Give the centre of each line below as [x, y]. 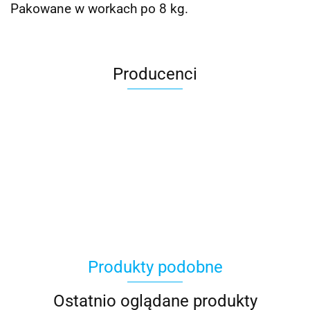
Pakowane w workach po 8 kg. [99, 9]
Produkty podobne [155, 267]
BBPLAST [155, 169]
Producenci [155, 74]
